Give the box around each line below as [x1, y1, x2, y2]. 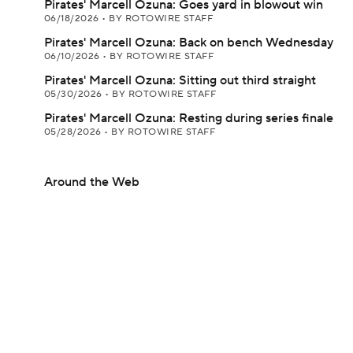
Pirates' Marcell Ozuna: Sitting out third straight [44, 72, 316, 88]
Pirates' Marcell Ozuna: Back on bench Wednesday [44, 35, 333, 50]
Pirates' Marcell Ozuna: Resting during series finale [44, 110, 333, 126]
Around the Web [44, 174, 139, 190]
